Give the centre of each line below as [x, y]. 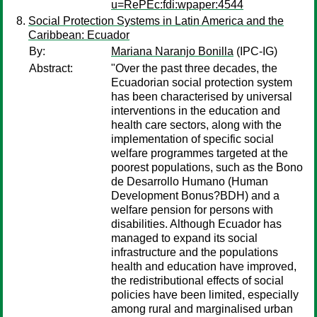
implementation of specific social [192, 139]
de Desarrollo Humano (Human [190, 181]
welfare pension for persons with [192, 210]
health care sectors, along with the [196, 125]
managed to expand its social [184, 238]
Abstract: [51, 68]
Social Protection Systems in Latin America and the [156, 21]
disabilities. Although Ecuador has [196, 224]
